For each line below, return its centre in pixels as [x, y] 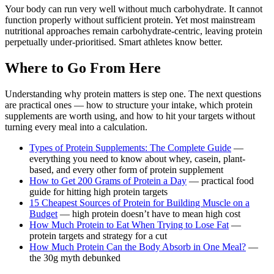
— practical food [220, 180]
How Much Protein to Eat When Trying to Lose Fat [129, 224]
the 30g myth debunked [75, 257]
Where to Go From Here [83, 68]
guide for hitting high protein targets [98, 191]
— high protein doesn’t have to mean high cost [149, 213]
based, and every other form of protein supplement [126, 169]
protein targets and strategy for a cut [98, 235]
